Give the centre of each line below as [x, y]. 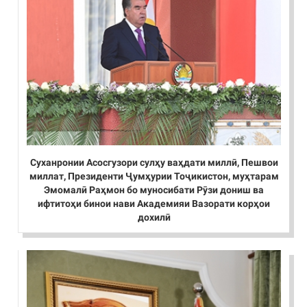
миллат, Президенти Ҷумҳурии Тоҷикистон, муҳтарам [154, 176]
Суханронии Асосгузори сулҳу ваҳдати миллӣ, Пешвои [154, 163]
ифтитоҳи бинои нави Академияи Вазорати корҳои [154, 204]
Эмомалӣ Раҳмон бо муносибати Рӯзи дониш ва [154, 190]
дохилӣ [154, 218]
